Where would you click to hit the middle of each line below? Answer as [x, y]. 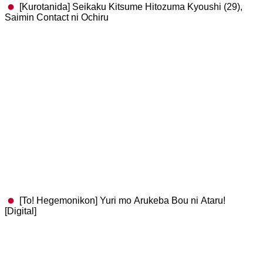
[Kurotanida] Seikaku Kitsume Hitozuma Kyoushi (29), [130, 7]
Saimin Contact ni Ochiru [57, 17]
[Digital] [21, 211]
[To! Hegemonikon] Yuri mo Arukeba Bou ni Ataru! [122, 200]
